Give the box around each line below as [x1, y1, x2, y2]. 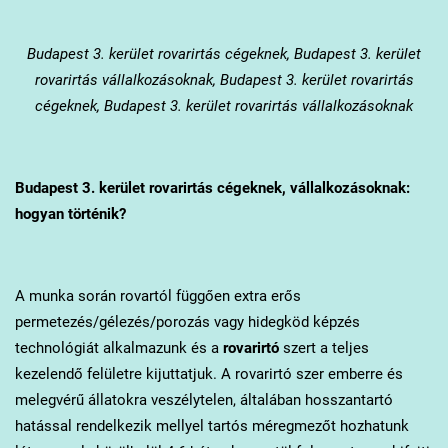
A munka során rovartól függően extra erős [14, 286, 301, 305]
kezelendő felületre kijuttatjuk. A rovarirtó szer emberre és [14, 364, 403, 383]
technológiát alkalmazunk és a [14, 338, 223, 357]
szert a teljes [278, 338, 369, 357]
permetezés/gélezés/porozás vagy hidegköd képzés [14, 312, 360, 331]
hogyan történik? [14, 204, 126, 223]
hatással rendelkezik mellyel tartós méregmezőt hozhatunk [14, 416, 409, 435]
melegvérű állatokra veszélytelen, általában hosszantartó [14, 390, 393, 409]
